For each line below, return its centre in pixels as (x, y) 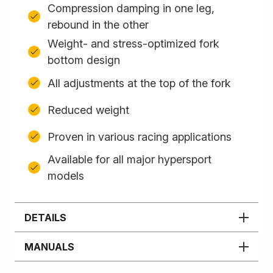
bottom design (84, 60)
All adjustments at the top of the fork (139, 83)
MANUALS (49, 246)
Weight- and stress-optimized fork (133, 44)
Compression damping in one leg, (131, 8)
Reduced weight (88, 110)
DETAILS (45, 217)
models (66, 176)
